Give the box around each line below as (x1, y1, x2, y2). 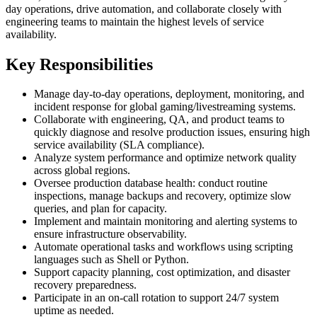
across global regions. (34, 164, 130, 177)
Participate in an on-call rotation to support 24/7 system (34, 292, 279, 304)
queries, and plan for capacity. (34, 202, 167, 215)
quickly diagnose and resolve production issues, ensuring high (34, 126, 310, 139)
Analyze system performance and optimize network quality (34, 151, 296, 164)
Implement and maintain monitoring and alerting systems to (34, 215, 297, 228)
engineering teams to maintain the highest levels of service (6, 15, 264, 28)
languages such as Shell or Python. (34, 253, 189, 266)
